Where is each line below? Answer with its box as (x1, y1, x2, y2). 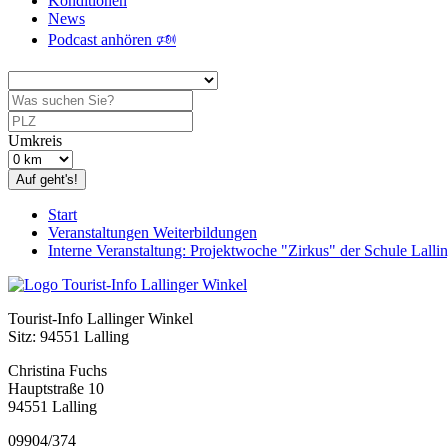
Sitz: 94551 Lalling (8, 328, 129, 345)
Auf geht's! (16, 172, 78, 187)
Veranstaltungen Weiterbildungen (48, 224, 257, 241)
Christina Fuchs (8, 362, 107, 379)
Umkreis (8, 132, 62, 149)
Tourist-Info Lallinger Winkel (8, 310, 193, 327)
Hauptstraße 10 (8, 380, 104, 397)
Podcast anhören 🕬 (48, 31, 176, 48)
